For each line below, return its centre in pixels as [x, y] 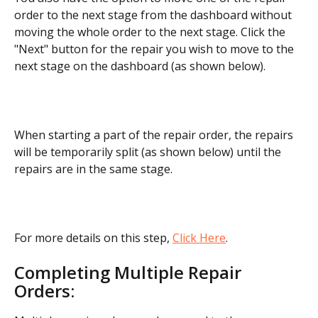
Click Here [199, 237]
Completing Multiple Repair [130, 272]
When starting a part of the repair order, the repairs [155, 135]
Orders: [44, 290]
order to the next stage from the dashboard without [154, 15]
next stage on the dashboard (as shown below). [140, 66]
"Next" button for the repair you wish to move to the [155, 49]
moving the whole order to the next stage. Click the [151, 32]
